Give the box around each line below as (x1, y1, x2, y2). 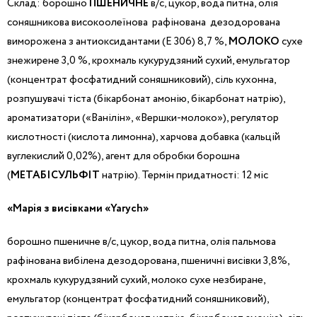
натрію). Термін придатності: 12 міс (100, 167, 268, 183)
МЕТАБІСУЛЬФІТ (11, 167, 100, 183)
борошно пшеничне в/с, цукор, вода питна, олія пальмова (7, 234, 276, 250)
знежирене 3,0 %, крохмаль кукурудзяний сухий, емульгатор (7, 52, 290, 69)
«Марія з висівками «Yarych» (7, 200, 149, 217)
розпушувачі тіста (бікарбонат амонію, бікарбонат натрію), (7, 91, 289, 107)
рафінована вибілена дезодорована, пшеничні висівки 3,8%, (7, 253, 289, 269)
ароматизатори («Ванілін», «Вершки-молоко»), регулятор (7, 110, 279, 126)
